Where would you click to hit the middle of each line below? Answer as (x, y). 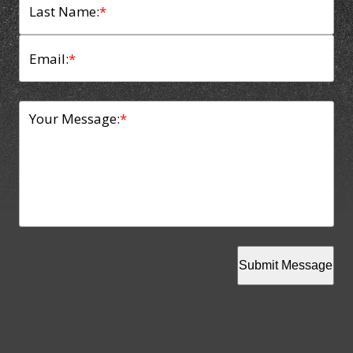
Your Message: (74, 118)
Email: (49, 58)
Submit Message (286, 265)
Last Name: (64, 11)
